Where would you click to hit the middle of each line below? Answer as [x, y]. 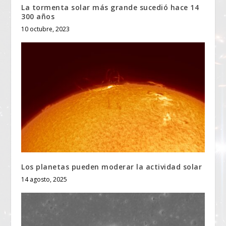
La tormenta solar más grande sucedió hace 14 [110, 8]
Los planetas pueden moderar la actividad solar [112, 167]
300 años [38, 17]
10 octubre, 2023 [46, 29]
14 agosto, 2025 [44, 180]
